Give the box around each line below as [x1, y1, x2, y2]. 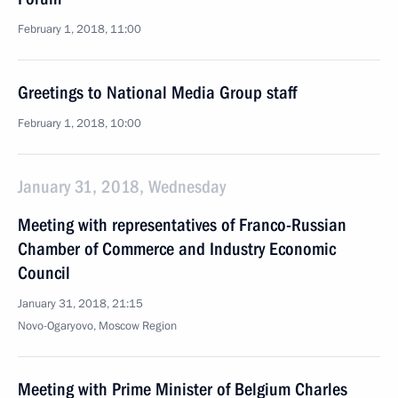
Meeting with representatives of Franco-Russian [18, 214, 346, 235]
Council [18, 262, 70, 283]
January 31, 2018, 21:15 [18, 296, 143, 312]
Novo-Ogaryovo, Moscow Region [18, 318, 177, 334]
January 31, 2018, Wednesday [18, 176, 226, 197]
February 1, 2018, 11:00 [18, 21, 141, 37]
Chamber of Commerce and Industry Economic [18, 238, 336, 259]
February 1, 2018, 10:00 [18, 115, 141, 131]
